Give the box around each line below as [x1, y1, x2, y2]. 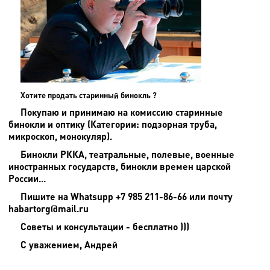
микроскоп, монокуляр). [8, 130, 112, 142]
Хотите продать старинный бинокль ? [20, 90, 157, 100]
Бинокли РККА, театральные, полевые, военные [20, 148, 234, 160]
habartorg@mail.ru [8, 202, 89, 214]
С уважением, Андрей [20, 238, 118, 250]
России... [8, 172, 46, 184]
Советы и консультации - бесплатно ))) [20, 220, 189, 232]
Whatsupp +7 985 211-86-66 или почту [71, 190, 233, 202]
